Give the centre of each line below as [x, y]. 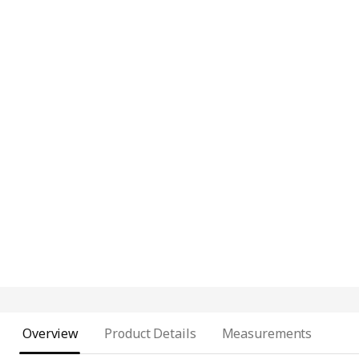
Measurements [267, 333]
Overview [51, 333]
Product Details [150, 333]
